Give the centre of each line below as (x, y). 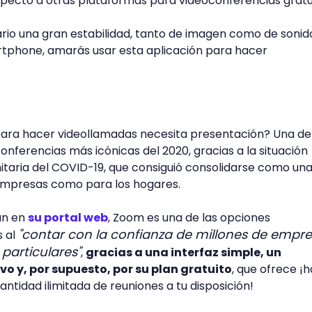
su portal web (68, 218)
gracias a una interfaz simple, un (184, 252)
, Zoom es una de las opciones (189, 218)
